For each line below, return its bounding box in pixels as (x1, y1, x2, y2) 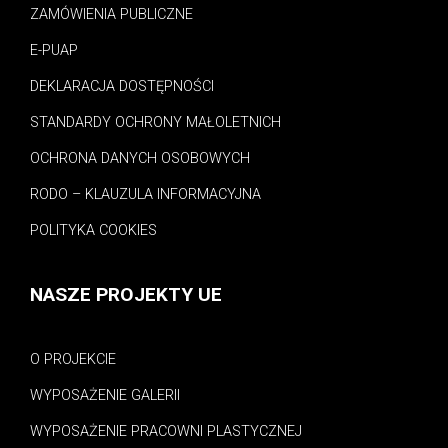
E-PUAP (30, 41, 78, 59)
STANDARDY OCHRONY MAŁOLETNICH (30, 113, 281, 131)
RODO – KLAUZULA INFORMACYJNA (30, 185, 261, 203)
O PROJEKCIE (30, 350, 116, 368)
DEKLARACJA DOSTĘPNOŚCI (30, 77, 214, 95)
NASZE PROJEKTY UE (30, 283, 222, 307)
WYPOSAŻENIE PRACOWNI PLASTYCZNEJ (30, 422, 302, 440)
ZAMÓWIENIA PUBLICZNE (30, 5, 193, 23)
